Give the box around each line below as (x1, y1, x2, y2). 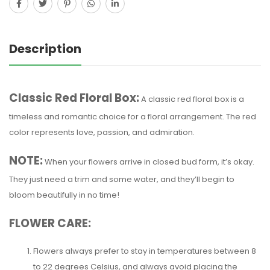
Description (9, 40, 81, 57)
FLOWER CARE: (9, 215, 91, 231)
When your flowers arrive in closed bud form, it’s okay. (43, 155, 254, 168)
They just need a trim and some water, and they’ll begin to (9, 173, 234, 185)
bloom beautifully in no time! (9, 189, 119, 201)
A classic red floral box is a (139, 93, 244, 105)
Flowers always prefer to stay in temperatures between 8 (33, 245, 256, 257)
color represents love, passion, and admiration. (9, 126, 195, 138)
